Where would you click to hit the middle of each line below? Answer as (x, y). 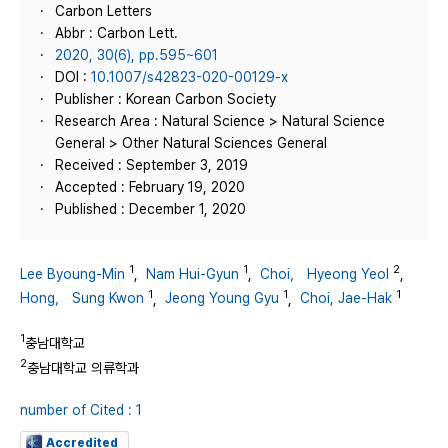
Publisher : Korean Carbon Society (165, 99)
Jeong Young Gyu (222, 298)
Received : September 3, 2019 (151, 165)
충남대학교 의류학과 (83, 367)
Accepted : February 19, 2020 (150, 187)
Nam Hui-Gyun (192, 273)
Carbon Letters (103, 11)
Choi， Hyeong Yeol (324, 273)
